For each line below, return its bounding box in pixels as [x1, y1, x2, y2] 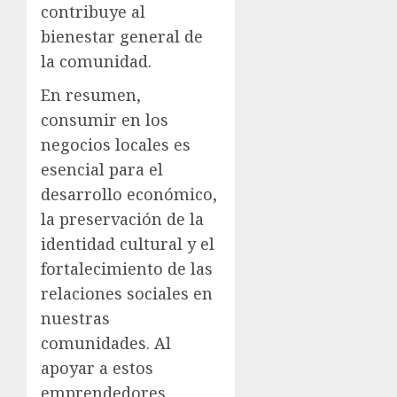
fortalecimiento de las [41, 257, 213, 279]
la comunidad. [41, 50, 152, 72]
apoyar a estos [41, 356, 153, 378]
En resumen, [41, 83, 141, 105]
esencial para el [41, 158, 163, 180]
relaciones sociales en [41, 282, 213, 304]
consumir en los [41, 108, 168, 130]
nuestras [41, 307, 110, 329]
